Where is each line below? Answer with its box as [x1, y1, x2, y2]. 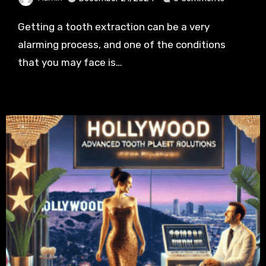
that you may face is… [17, 56, 122, 69]
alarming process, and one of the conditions [17, 39, 226, 51]
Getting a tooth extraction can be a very [17, 21, 25, 33]
